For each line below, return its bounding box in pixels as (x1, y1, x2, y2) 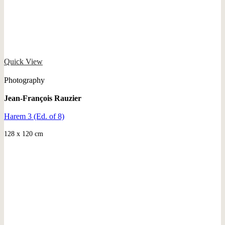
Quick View (4, 57, 43, 66)
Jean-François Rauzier (4, 93, 81, 102)
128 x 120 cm (4, 130, 43, 138)
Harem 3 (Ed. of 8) (4, 111, 64, 121)
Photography (4, 75, 45, 84)
